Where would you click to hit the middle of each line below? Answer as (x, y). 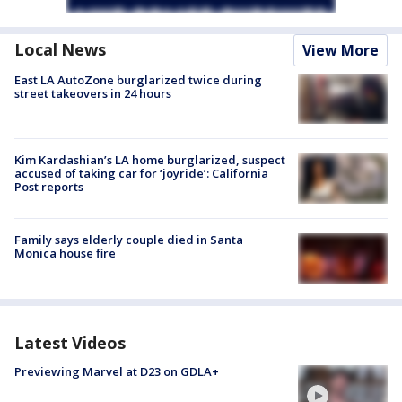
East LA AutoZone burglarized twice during (138, 79)
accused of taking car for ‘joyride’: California (141, 173)
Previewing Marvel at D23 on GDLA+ (117, 371)
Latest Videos (70, 342)
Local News (60, 49)
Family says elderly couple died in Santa (129, 240)
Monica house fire (65, 253)
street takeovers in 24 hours (93, 93)
